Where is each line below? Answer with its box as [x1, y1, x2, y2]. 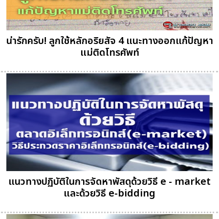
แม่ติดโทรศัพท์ [80, 45, 139, 61]
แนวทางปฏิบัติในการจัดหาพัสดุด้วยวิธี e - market [8, 175, 211, 190]
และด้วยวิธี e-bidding [64, 186, 155, 201]
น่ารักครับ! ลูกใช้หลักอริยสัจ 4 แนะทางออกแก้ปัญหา [6, 34, 213, 49]
